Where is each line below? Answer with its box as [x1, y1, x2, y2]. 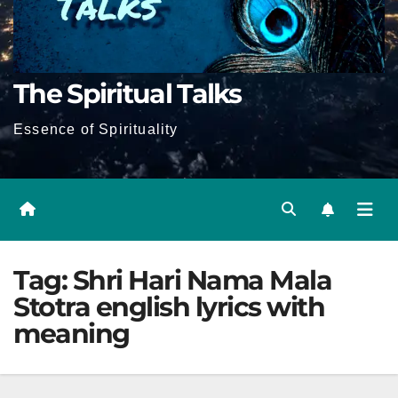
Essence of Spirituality [13, 122, 179, 137]
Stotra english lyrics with [13, 291, 324, 323]
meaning [13, 317, 130, 350]
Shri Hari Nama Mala [72, 264, 331, 297]
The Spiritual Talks [13, 77, 242, 110]
